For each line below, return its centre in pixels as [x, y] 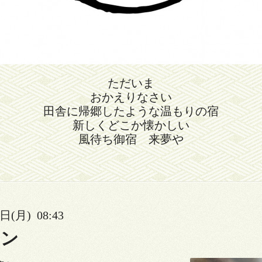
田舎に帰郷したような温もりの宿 [131, 111]
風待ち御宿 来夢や [131, 139]
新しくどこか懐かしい [131, 125]
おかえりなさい [131, 97]
